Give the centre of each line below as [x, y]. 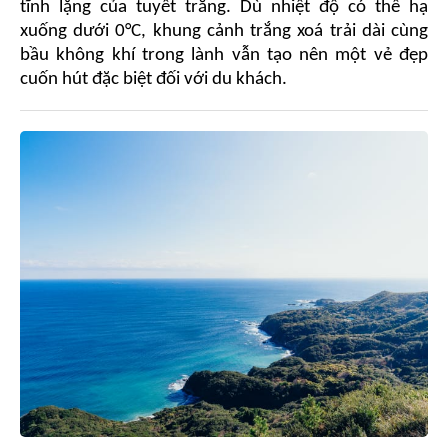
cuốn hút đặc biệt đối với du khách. [153, 79]
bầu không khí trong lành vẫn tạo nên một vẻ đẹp [224, 55]
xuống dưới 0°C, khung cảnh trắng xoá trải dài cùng [224, 31]
